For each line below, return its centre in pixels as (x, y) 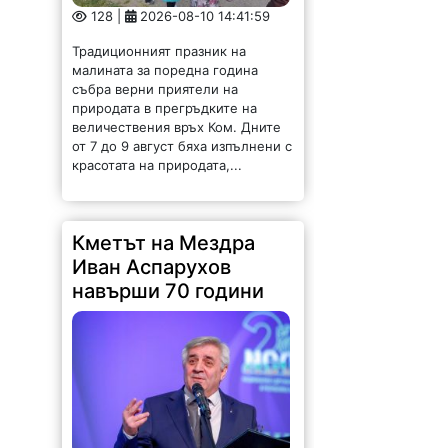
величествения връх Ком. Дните (177, 127)
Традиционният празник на (159, 51)
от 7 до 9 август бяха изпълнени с (182, 146)
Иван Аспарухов (152, 267)
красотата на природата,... (157, 165)
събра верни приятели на (155, 89)
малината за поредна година (165, 70)
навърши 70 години (168, 291)
